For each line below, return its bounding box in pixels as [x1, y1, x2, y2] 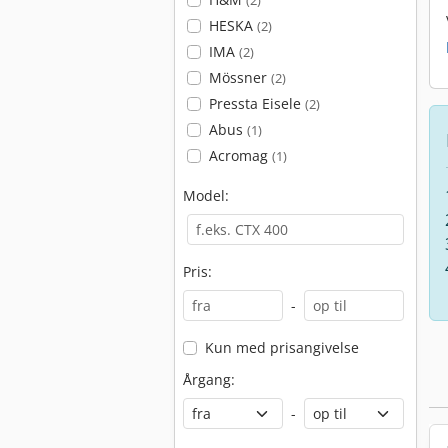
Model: [183, 186, 229, 205]
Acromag [208, 146, 272, 165]
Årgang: [183, 370, 235, 389]
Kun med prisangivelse [204, 338, 359, 357]
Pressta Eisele [208, 94, 305, 113]
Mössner [208, 68, 271, 87]
